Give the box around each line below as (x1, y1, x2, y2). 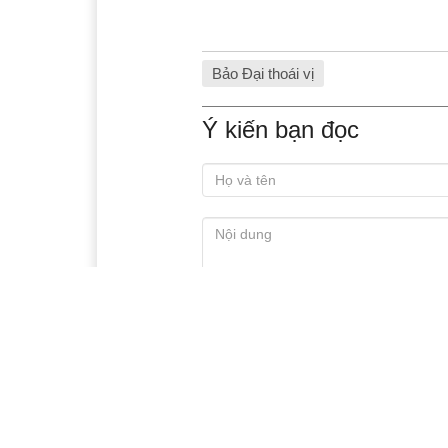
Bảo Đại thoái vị (212, 65, 314, 83)
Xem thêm (202, 380, 284, 401)
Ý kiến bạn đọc (202, 116, 359, 144)
